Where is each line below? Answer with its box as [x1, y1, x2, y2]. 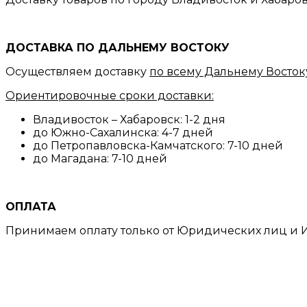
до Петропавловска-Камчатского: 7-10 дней [33, 138, 283, 152]
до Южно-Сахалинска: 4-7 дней [33, 125, 213, 139]
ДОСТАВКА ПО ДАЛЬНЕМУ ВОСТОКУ [5, 40, 230, 54]
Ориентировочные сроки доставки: [5, 88, 214, 102]
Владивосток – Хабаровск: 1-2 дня [33, 112, 225, 126]
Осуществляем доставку [5, 64, 149, 78]
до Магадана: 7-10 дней [33, 151, 167, 165]
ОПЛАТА [5, 199, 56, 213]
